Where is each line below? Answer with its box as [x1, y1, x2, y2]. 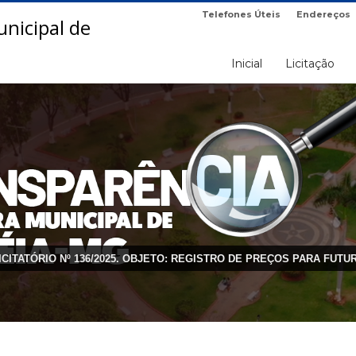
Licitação [285, 56, 335, 71]
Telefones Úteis [202, 9, 281, 20]
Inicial [231, 56, 263, 71]
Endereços [296, 9, 350, 20]
